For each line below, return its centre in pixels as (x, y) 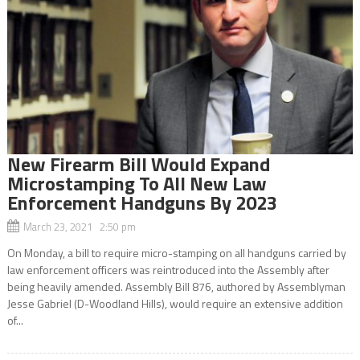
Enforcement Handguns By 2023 (142, 202)
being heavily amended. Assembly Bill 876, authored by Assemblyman (176, 286)
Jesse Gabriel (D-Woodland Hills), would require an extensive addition (175, 303)
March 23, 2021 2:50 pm (79, 226)
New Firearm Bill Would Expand (138, 164)
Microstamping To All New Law (137, 183)
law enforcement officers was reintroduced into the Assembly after (168, 269)
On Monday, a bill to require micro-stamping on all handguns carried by (176, 252)
